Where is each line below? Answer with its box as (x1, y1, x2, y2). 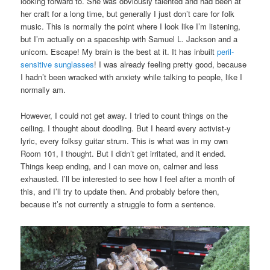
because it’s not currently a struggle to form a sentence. (20, 198, 216, 210)
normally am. (20, 84, 66, 96)
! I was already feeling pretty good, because (94, 58, 247, 71)
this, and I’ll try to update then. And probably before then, (20, 185, 220, 197)
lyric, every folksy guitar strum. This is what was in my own (20, 134, 228, 146)
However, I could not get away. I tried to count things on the (20, 109, 228, 121)
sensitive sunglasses (20, 58, 95, 71)
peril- (217, 46, 234, 58)
